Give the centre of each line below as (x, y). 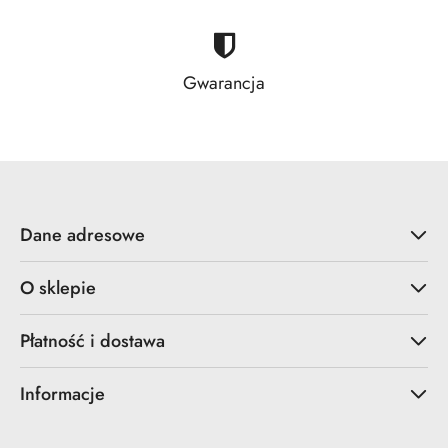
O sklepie (58, 287)
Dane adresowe (82, 234)
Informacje (62, 393)
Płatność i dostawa (92, 340)
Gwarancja (224, 82)
